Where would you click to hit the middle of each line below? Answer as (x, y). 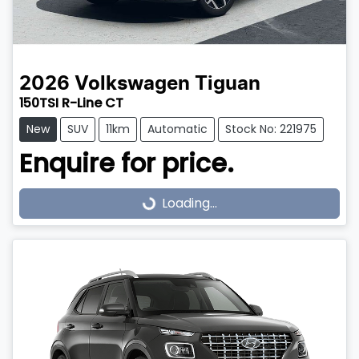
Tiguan (228, 85)
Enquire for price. (127, 163)
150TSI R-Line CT (71, 103)
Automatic (177, 129)
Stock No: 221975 (271, 129)
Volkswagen (132, 85)
